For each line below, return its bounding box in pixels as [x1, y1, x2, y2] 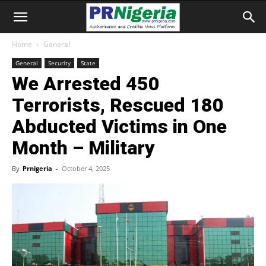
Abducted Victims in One [12, 115, 227, 138]
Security [48, 59, 71, 67]
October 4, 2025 [62, 164, 110, 173]
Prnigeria [23, 164, 52, 173]
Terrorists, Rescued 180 [12, 94, 224, 116]
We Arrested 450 [12, 72, 160, 95]
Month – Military [12, 137, 155, 159]
